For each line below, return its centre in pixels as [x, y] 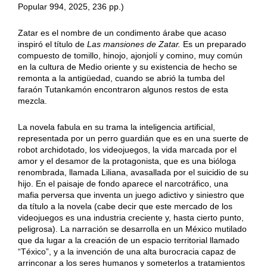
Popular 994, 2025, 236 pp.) [71, 7]
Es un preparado [214, 44]
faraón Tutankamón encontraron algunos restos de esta [123, 90]
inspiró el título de [52, 44]
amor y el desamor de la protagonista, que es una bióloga [127, 161]
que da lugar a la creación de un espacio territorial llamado [128, 240]
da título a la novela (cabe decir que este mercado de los [125, 207]
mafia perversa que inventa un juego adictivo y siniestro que [131, 195]
